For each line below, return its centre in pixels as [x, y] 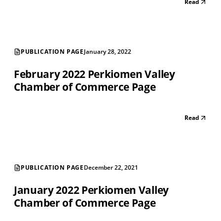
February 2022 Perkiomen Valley [94, 74]
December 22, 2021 [111, 168]
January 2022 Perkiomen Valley [91, 190]
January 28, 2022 [107, 52]
